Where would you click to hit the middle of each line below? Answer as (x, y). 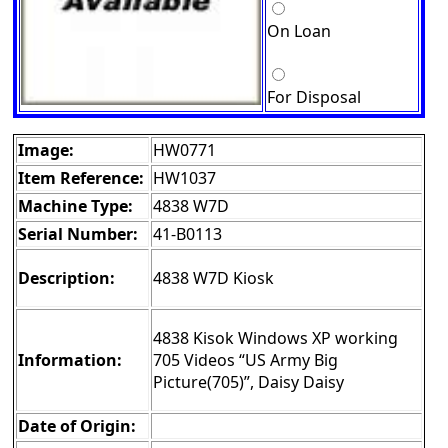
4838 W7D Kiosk (213, 278)
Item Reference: (81, 178)
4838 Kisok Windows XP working (275, 338)
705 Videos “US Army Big (245, 360)
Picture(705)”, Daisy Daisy (248, 382)
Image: (46, 150)
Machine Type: (75, 206)
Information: (70, 360)
